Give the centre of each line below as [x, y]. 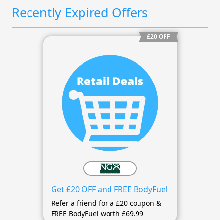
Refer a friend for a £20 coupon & [106, 203]
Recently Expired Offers [80, 12]
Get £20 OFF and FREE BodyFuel [109, 189]
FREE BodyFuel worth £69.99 [97, 214]
